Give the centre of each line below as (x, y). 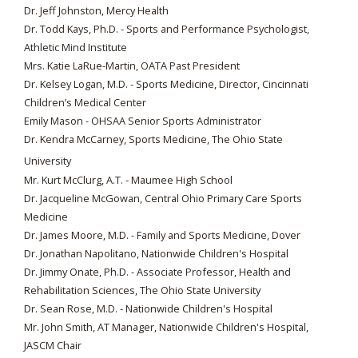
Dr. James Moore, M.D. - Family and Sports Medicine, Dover (162, 235)
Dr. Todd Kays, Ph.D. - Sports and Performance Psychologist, (167, 29)
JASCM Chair (53, 345)
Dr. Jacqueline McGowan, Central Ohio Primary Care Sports (163, 198)
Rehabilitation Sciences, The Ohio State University (142, 290)
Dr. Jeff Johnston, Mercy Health (97, 10)
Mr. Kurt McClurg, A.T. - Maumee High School (128, 180)
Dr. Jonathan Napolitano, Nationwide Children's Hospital (156, 253)
